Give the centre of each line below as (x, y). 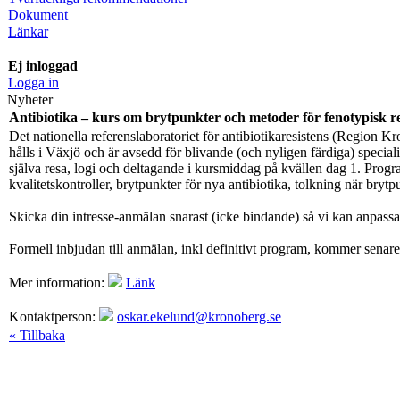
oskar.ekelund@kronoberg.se (199, 316)
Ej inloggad (43, 65)
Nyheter (30, 99)
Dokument (38, 14)
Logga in (33, 82)
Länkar (28, 31)
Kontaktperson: (54, 316)
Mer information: (58, 282)
